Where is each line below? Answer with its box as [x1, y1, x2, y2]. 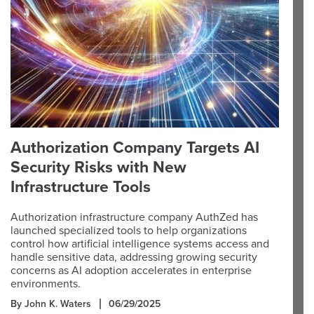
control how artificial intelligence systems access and [11, 237, 269, 251]
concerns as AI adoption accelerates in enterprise [11, 264, 252, 278]
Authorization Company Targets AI [11, 138, 259, 158]
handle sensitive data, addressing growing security [11, 250, 257, 264]
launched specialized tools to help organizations [11, 224, 247, 238]
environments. [11, 277, 81, 291]
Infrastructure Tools [11, 177, 151, 197]
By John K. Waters [11, 298, 91, 310]
